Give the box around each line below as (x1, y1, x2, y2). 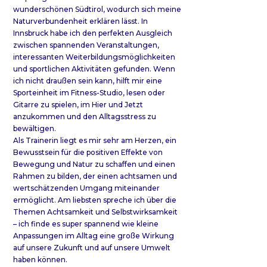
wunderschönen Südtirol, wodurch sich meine (13, 4, 181, 14)
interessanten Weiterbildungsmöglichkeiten (13, 52, 175, 61)
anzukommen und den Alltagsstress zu (13, 111, 156, 121)
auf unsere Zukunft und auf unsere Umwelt (13, 243, 170, 252)
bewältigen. (13, 123, 56, 133)
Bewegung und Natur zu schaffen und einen (13, 159, 175, 169)
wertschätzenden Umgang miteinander (13, 183, 160, 193)
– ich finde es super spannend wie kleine (13, 219, 159, 228)
